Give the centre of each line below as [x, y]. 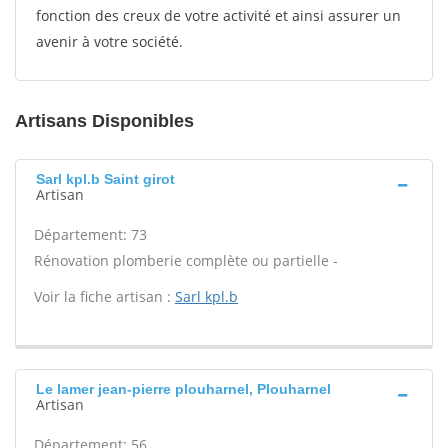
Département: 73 [90, 234]
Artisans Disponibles [104, 121]
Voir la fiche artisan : [104, 296]
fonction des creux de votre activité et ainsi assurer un [218, 15]
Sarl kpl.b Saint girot [105, 179]
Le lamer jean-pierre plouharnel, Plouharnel [183, 389]
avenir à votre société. [109, 41]
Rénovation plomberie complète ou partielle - [186, 260]
